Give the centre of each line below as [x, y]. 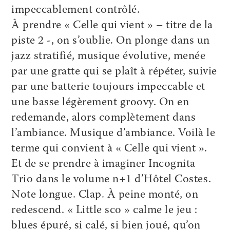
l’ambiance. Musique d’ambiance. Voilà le [113, 133]
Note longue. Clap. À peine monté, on [105, 195]
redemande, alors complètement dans [104, 118]
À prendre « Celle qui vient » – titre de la [112, 26]
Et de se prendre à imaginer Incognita [103, 164]
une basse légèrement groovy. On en [100, 103]
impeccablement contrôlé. [76, 10]
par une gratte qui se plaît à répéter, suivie [114, 72]
